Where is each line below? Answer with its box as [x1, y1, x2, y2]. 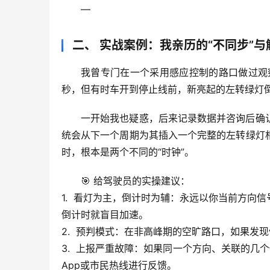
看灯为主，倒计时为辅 [74, 192, 170, 204]
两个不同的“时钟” [110, 146, 184, 159]
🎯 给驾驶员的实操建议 [81, 175, 180, 187]
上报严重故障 [76, 242, 134, 255]
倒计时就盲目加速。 [61, 209, 148, 221]
